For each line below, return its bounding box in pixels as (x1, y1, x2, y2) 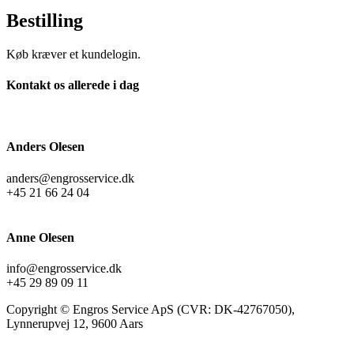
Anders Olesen (6, 140, 85, 154)
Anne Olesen (6, 230, 74, 244)
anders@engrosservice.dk (6, 171, 134, 185)
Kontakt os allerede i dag (6, 77, 139, 92)
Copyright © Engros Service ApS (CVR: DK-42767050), (6, 303, 295, 317)
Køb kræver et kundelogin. (6, 47, 141, 61)
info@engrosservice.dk (6, 262, 122, 276)
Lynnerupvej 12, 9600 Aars (6, 317, 143, 331)
